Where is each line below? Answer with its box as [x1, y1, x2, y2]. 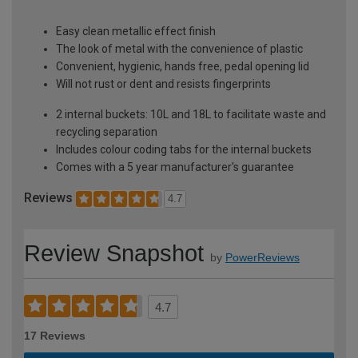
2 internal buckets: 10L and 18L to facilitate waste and [56, 108, 326, 121]
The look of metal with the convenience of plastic [56, 42, 303, 56]
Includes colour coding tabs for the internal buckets [56, 143, 312, 157]
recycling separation [56, 125, 157, 139]
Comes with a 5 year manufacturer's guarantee [56, 161, 294, 174]
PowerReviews [225, 250, 300, 264]
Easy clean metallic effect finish [56, 25, 216, 38]
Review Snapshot [24, 240, 204, 266]
